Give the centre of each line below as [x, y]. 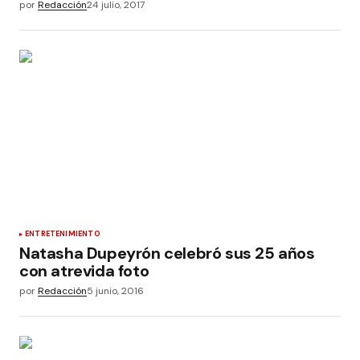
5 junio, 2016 [115, 290]
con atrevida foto [84, 270]
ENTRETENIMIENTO [63, 233]
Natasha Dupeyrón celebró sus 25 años [167, 253]
